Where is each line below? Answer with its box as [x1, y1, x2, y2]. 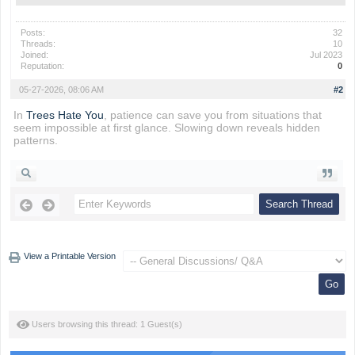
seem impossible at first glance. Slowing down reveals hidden [13, 121, 320, 134]
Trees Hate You [25, 109, 104, 121]
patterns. [13, 134, 58, 147]
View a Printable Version [24, 251, 116, 261]
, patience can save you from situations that [103, 109, 322, 121]
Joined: [20, 50, 48, 59]
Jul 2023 [310, 50, 343, 59]
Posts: [20, 28, 45, 37]
